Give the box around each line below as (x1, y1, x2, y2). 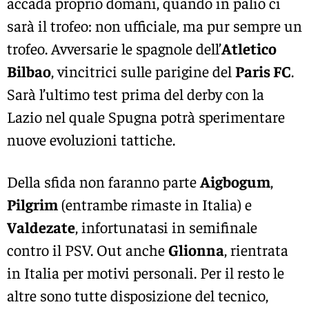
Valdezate (7, 217, 75, 237)
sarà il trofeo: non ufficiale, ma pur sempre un (7, 15, 302, 35)
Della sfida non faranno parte (7, 171, 200, 191)
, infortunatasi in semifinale (75, 217, 257, 237)
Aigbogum (200, 171, 270, 191)
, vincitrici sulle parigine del (51, 61, 235, 81)
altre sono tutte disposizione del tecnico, (7, 285, 268, 305)
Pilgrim (7, 194, 58, 214)
